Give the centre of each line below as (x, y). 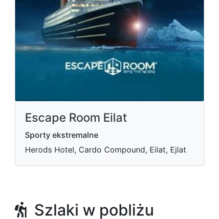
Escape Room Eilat (76, 118)
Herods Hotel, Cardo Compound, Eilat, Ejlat (106, 150)
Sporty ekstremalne (62, 135)
